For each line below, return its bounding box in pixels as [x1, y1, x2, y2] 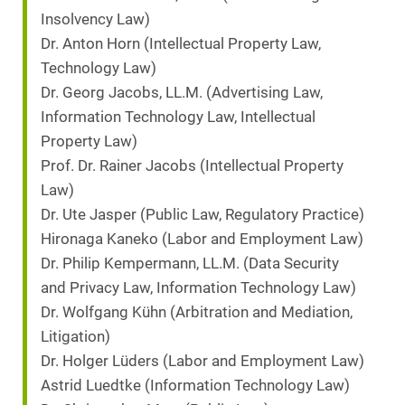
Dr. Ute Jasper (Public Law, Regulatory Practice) [41, 206, 364, 224]
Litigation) [41, 328, 110, 346]
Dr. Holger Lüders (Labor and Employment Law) [41, 353, 364, 371]
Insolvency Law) [41, 11, 150, 29]
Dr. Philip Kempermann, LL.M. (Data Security [41, 255, 339, 273]
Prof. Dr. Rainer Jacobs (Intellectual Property [41, 157, 344, 175]
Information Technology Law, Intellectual [41, 108, 316, 127]
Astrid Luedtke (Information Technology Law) [41, 377, 350, 395]
